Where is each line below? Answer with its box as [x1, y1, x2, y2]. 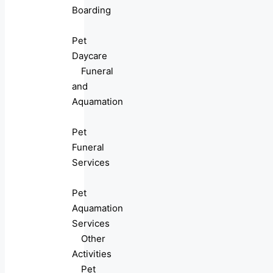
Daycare [72, 50, 107, 62]
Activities [72, 248, 112, 260]
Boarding [72, 4, 111, 16]
